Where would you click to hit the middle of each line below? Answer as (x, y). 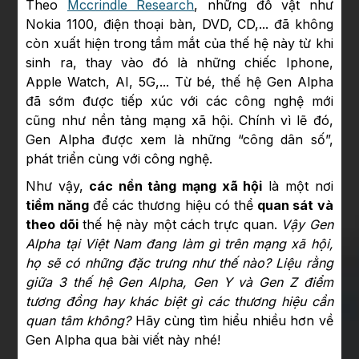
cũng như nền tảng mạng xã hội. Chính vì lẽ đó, (179, 121)
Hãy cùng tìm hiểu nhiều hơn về (232, 321)
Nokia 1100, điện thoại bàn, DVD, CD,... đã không (179, 24)
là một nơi (298, 186)
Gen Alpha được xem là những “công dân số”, (179, 140)
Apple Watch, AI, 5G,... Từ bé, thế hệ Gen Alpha (179, 82)
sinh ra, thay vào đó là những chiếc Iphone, (179, 63)
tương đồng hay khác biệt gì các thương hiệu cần (179, 302)
